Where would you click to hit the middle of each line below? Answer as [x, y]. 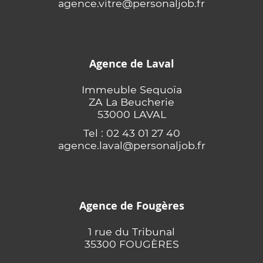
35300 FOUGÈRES [131, 244]
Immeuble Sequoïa [131, 90]
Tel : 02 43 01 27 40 [131, 133]
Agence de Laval [131, 64]
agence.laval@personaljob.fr [131, 145]
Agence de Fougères [131, 206]
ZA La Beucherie [131, 102]
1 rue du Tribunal [131, 232]
